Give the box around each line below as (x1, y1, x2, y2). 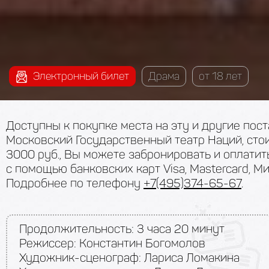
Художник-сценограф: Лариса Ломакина (19, 250, 240, 265)
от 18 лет (199, 69, 242, 83)
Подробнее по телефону (6, 176, 144, 190)
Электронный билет (31, 69, 129, 83)
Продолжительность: (19, 222, 134, 236)
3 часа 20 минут (134, 222, 225, 236)
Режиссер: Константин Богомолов (19, 236, 205, 250)
